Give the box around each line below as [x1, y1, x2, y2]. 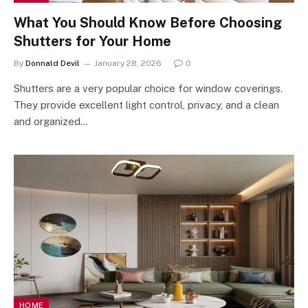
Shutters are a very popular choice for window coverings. [14, 82, 283, 94]
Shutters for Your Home [14, 33, 171, 49]
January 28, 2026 [94, 58, 162, 68]
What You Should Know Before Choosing [14, 14, 282, 31]
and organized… [14, 115, 88, 127]
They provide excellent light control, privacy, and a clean [14, 99, 279, 111]
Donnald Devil [25, 58, 80, 68]
